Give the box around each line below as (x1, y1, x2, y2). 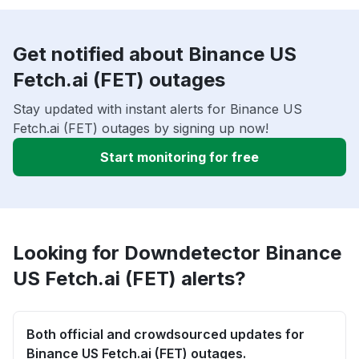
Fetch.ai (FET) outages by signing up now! (13, 120, 268, 137)
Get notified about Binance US (13, 42, 296, 67)
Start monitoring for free (100, 149, 259, 166)
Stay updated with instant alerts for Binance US (13, 101, 302, 118)
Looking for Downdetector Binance (13, 241, 341, 265)
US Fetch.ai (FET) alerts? (13, 267, 246, 291)
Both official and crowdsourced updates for (26, 326, 305, 343)
